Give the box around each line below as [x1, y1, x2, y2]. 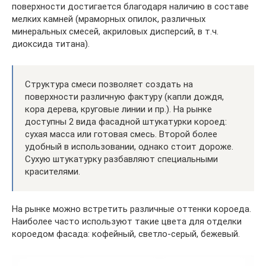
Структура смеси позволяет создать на [25, 78, 193, 90]
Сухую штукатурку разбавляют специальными [25, 153, 218, 164]
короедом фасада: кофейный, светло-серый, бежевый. [12, 228, 240, 239]
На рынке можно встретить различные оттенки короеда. [12, 203, 251, 214]
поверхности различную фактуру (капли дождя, [25, 91, 224, 102]
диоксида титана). [12, 38, 90, 49]
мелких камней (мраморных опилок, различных [12, 13, 205, 24]
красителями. [25, 166, 80, 177]
